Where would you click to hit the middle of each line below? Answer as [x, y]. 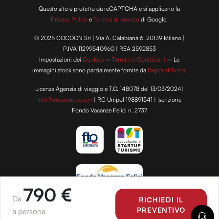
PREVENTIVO [161, 210]
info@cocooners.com [65, 99]
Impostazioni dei [61, 60]
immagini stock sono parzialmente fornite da [90, 70]
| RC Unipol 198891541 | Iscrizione [137, 99]
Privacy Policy [69, 20]
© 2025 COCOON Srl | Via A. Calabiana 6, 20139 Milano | [109, 38]
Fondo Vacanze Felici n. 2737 [109, 110]
